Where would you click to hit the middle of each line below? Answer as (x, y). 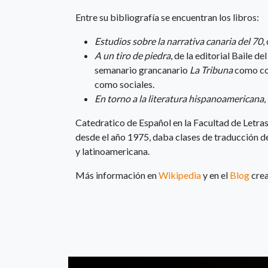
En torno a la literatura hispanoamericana (179, 98)
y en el (215, 175)
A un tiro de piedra (133, 55)
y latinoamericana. (112, 151)
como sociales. (124, 84)
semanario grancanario (142, 70)
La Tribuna (212, 70)
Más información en (117, 175)
